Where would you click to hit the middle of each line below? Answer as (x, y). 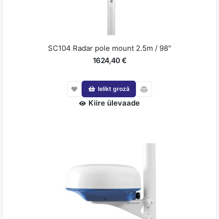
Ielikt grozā (113, 89)
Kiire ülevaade (114, 103)
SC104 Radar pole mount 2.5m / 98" (109, 48)
